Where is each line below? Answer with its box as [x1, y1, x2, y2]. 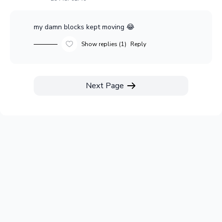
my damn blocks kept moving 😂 [34, 22, 134, 32]
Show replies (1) [81, 40, 126, 49]
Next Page [85, 80, 124, 92]
